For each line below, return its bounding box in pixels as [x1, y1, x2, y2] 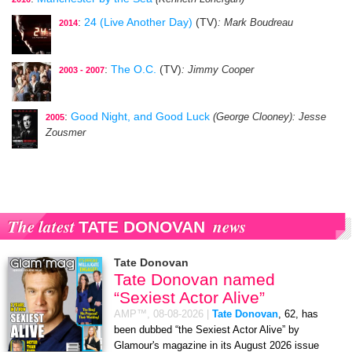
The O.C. [111, 63, 156, 76]
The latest [8, 214, 79, 239]
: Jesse [292, 112, 326, 123]
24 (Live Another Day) [84, 16, 192, 29]
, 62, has [278, 309, 318, 321]
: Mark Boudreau [218, 17, 293, 29]
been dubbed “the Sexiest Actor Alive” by [114, 324, 299, 336]
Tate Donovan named [114, 270, 275, 289]
